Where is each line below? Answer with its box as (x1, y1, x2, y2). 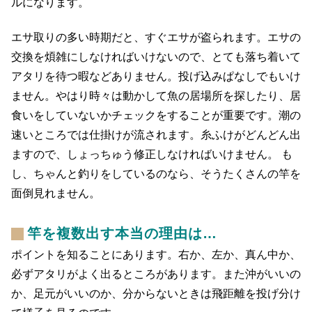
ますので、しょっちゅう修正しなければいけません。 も (11, 148, 292, 161)
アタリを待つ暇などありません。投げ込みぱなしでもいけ (11, 70, 301, 83)
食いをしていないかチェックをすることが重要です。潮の (11, 109, 301, 122)
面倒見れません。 (11, 187, 100, 200)
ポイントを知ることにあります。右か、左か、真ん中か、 (11, 249, 301, 261)
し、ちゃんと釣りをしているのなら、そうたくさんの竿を (11, 168, 301, 180)
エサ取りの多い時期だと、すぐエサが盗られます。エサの (11, 31, 301, 44)
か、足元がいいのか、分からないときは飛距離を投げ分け (11, 288, 301, 300)
